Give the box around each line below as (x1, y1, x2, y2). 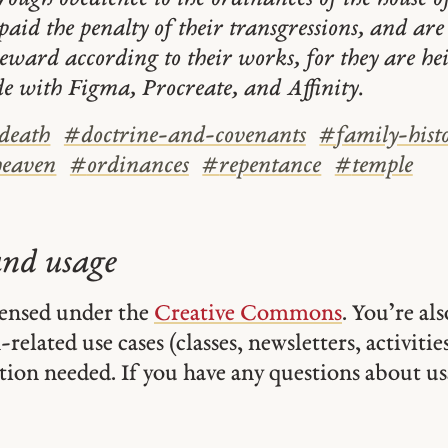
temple (351, 154, 413, 180)
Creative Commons (154, 302, 342, 328)
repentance (219, 154, 322, 180)
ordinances (86, 154, 189, 180)
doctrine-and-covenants (80, 124, 306, 150)
